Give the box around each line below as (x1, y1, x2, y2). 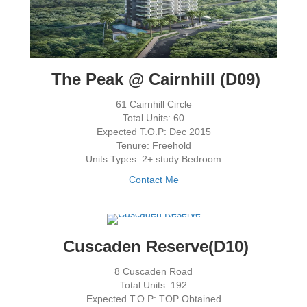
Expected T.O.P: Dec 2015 (96, 126, 211, 138)
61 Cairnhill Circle (115, 99, 192, 110)
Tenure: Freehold (116, 140, 191, 151)
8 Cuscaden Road (114, 266, 193, 278)
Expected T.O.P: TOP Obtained (86, 293, 221, 305)
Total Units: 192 (120, 280, 187, 291)
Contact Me (128, 174, 179, 186)
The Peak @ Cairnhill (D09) (47, 70, 260, 89)
